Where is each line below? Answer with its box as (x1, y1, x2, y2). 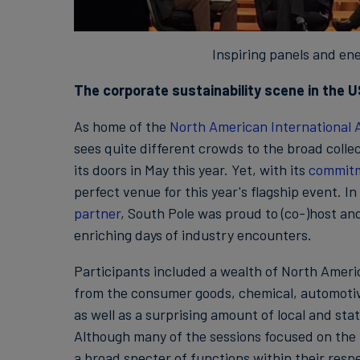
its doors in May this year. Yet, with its (73, 161, 309, 178)
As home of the (73, 117, 170, 135)
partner (73, 204, 121, 222)
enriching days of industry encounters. (73, 226, 312, 243)
